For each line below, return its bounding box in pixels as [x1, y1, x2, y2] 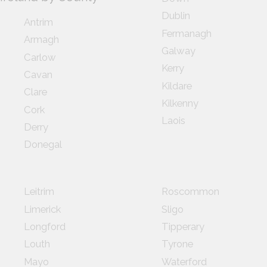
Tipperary [161, 220, 204, 232]
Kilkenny [161, 97, 198, 109]
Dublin [161, 10, 190, 22]
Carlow [24, 51, 56, 63]
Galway [161, 44, 195, 57]
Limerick [24, 203, 61, 215]
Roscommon [161, 185, 219, 198]
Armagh [24, 33, 59, 46]
